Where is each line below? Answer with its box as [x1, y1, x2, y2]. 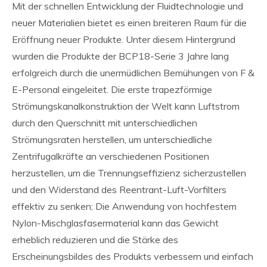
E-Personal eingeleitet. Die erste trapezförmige [12, 83, 212, 95]
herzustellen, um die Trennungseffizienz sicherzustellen [12, 167, 246, 179]
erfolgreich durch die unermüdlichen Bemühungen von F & [12, 67, 254, 79]
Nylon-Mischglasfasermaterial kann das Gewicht [12, 217, 219, 229]
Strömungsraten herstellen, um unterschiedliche [12, 133, 212, 145]
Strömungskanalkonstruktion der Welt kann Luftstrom [12, 100, 240, 112]
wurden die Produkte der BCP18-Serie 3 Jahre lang [12, 50, 229, 62]
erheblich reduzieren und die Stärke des [12, 234, 178, 246]
